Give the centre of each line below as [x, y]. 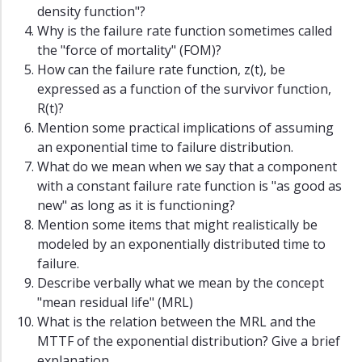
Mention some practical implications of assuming [185, 128]
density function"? [91, 12]
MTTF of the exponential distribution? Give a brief [189, 341]
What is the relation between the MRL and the [177, 322]
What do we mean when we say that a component [187, 167]
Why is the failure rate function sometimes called [185, 31]
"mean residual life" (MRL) [115, 303]
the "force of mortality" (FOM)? [129, 51]
